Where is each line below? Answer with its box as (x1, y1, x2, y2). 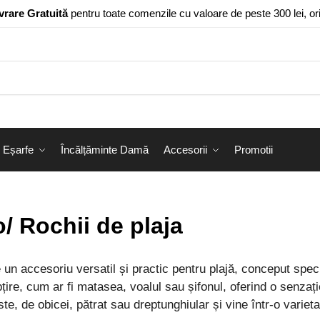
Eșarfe (2, 144, 34, 156)
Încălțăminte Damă (61, 144, 149, 156)
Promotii (234, 144, 273, 156)
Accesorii (163, 144, 207, 156)
